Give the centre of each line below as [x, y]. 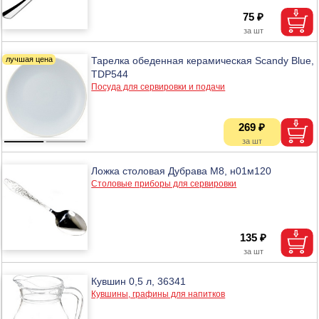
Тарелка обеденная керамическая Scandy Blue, [203, 60]
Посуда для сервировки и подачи [158, 87]
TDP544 [110, 74]
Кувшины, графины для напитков [158, 294]
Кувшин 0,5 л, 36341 [139, 281]
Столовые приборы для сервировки [164, 183]
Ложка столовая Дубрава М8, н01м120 [182, 171]
